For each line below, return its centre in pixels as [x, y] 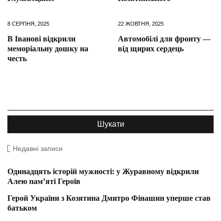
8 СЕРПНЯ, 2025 [28, 23]
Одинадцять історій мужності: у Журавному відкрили [103, 171]
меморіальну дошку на [48, 48]
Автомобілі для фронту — [164, 38]
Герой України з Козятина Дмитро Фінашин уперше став [109, 198]
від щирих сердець [151, 48]
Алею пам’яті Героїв [44, 181]
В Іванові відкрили [41, 38]
